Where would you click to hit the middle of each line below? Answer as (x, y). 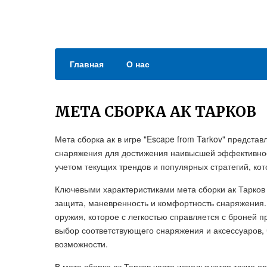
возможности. (81, 244)
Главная (87, 64)
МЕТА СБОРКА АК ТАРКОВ (156, 112)
